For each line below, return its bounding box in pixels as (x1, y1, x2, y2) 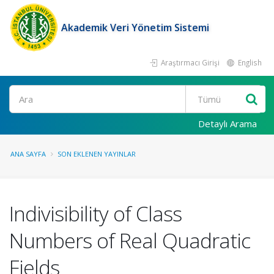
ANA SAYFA (10, 149, 46, 158)
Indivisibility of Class (9, 199, 182, 228)
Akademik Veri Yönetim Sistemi (61, 21, 209, 34)
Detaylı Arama (198, 117, 257, 130)
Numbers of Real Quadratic (9, 226, 250, 254)
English (236, 57, 262, 67)
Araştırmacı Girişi (159, 57, 220, 67)
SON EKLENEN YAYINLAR (57, 149, 136, 158)
